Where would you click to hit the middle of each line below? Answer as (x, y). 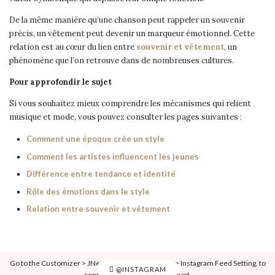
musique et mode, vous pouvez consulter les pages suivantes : (126, 117)
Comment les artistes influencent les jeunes (112, 156)
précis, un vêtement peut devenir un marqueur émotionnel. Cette (132, 33)
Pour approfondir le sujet (60, 82)
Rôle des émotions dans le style (88, 191)
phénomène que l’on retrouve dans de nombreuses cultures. (122, 60)
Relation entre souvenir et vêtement (98, 209)
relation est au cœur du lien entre (73, 47)
